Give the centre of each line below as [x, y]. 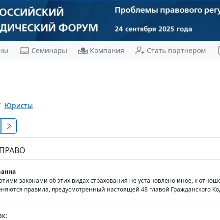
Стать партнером [176, 50]
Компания [107, 50]
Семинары [49, 50]
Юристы [19, 105]
